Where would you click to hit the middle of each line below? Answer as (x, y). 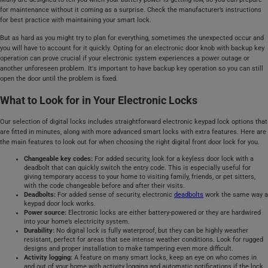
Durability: (39, 231)
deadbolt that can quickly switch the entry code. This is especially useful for (137, 168)
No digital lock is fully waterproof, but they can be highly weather (151, 231)
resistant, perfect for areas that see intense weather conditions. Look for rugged (144, 240)
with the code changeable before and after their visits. (104, 186)
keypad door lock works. (60, 204)
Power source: (46, 213)
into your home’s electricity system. (77, 222)
